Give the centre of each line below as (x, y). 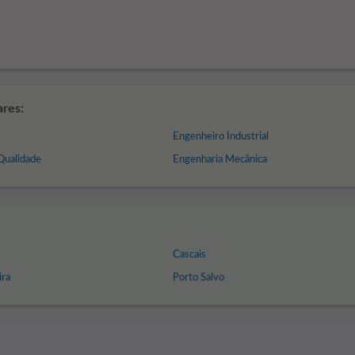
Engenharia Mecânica (219, 160)
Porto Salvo (198, 278)
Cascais (189, 255)
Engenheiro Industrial (220, 137)
